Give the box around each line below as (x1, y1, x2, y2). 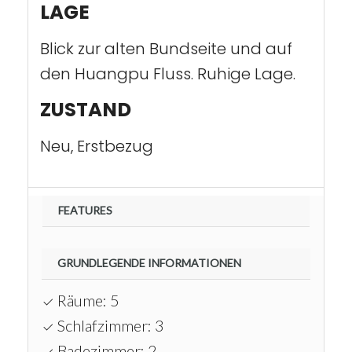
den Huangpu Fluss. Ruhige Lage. (40, 63, 295, 85)
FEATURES (58, 203, 112, 217)
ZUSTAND (40, 96, 131, 123)
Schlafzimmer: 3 (54, 316, 164, 335)
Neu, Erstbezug (40, 135, 153, 157)
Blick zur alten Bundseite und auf (40, 38, 292, 60)
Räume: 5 (54, 291, 119, 310)
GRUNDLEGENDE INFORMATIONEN (57, 256, 241, 269)
